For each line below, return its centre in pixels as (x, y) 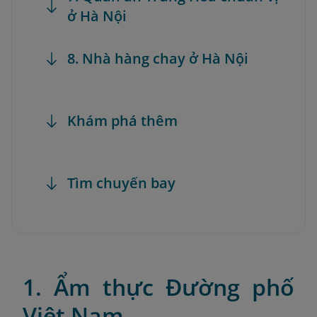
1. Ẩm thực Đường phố (158, 287)
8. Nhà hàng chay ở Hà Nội (158, 58)
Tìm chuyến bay (121, 183)
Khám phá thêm (122, 121)
